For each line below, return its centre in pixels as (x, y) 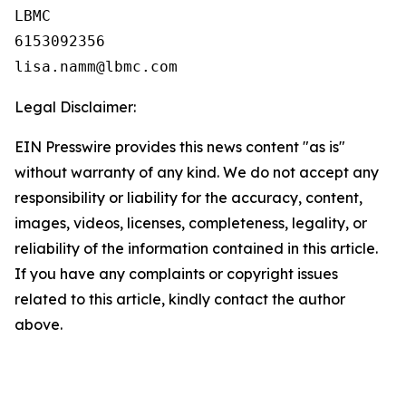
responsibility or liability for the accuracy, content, (188, 198)
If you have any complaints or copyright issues (176, 274)
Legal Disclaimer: (75, 107)
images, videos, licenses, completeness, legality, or (191, 223)
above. (39, 324)
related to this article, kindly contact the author (180, 299)
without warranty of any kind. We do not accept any (197, 172)
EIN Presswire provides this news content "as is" (180, 147)
